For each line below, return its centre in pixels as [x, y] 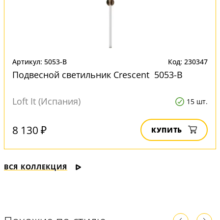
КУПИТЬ [167, 130]
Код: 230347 [188, 62]
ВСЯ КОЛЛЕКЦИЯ [36, 167]
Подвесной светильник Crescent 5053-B [97, 75]
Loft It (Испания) [46, 101]
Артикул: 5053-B [40, 62]
